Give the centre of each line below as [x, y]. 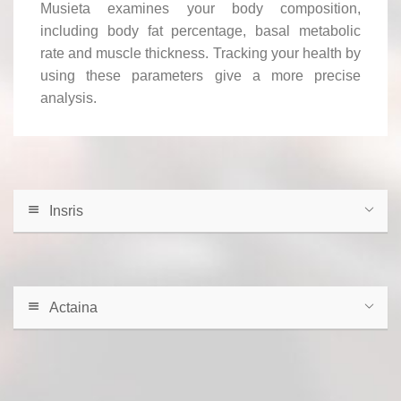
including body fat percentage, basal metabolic [200, 30]
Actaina [73, 307]
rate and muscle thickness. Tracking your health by [200, 53]
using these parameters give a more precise [200, 75]
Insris [66, 210]
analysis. [68, 98]
